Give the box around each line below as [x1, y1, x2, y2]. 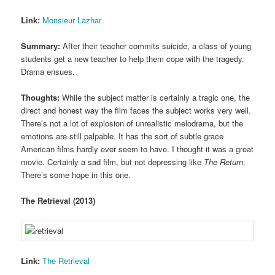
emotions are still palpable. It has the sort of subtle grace [21, 130, 224, 142]
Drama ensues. [21, 65, 76, 77]
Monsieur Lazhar [42, 14, 102, 26]
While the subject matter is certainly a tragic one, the [60, 91, 250, 103]
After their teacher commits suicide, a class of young [60, 39, 252, 52]
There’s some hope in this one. [21, 168, 131, 180]
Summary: [21, 39, 61, 52]
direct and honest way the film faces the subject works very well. [21, 104, 252, 116]
